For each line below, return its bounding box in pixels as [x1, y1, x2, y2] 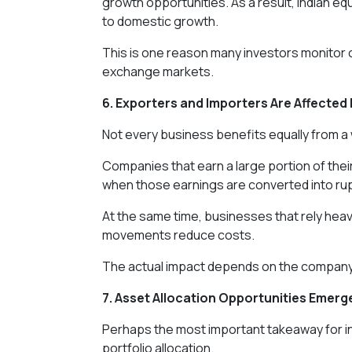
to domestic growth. [102, 12, 218, 30]
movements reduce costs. [102, 225, 255, 244]
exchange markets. [102, 62, 214, 80]
